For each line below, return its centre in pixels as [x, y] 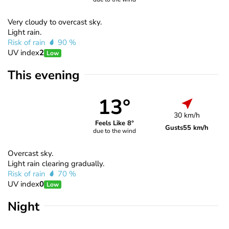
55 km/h [196, 128]
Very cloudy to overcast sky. [55, 22]
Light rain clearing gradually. [56, 163]
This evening [44, 75]
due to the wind [114, 131]
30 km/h [187, 115]
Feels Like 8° [114, 123]
